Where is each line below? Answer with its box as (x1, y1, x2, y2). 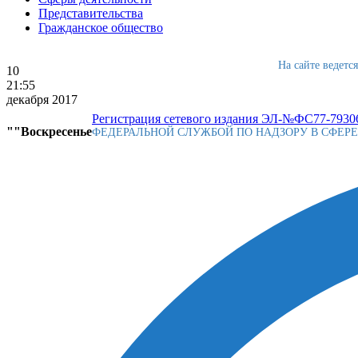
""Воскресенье (6, 124, 92, 138)
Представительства (38, 6, 143, 21)
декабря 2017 (6, 93, 78, 107)
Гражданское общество (38, 21, 163, 35)
